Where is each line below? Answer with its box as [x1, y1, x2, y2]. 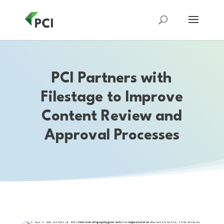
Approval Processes [44, 128, 179, 143]
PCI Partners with [51, 71, 172, 86]
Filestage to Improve [40, 90, 183, 105]
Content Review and [41, 109, 182, 124]
